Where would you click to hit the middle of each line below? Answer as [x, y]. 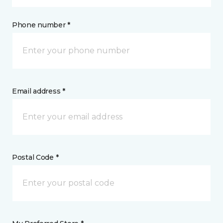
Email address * [39, 91]
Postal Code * [35, 158]
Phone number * [41, 25]
